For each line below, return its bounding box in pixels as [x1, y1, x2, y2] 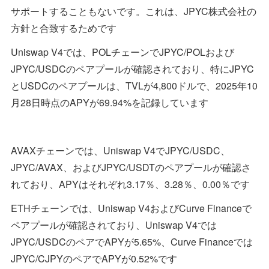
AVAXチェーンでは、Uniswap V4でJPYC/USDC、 [11, 144, 230, 158]
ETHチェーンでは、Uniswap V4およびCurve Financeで [11, 201, 252, 216]
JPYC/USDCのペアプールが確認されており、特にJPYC [11, 62, 254, 76]
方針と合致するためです [11, 21, 116, 35]
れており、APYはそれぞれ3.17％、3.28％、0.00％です [11, 177, 250, 192]
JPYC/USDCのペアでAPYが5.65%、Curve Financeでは [11, 235, 253, 249]
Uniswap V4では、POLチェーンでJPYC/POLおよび [11, 45, 234, 59]
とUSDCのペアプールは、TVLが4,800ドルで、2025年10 [11, 79, 258, 93]
